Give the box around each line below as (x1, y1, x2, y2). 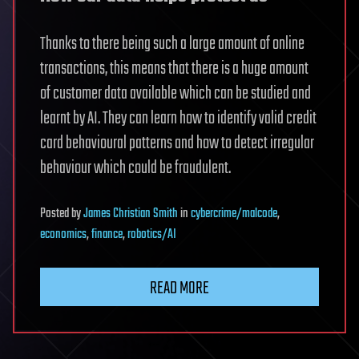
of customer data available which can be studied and (40, 80, 311, 108)
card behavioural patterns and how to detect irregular (40, 130, 314, 158)
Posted (40, 204, 71, 225)
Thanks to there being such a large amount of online (40, 30, 305, 58)
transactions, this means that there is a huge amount (40, 55, 309, 83)
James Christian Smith (83, 204, 178, 225)
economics (40, 224, 87, 246)
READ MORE (150, 275, 209, 303)
